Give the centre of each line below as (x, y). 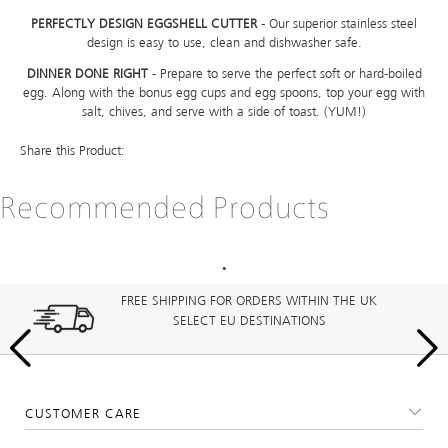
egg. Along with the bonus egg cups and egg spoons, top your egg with (224, 93)
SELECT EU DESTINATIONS (249, 321)
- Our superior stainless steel (337, 24)
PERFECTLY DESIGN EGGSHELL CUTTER (144, 24)
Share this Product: (72, 151)
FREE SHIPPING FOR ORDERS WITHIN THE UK (249, 301)
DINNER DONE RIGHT (87, 74)
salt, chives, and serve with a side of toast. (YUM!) (224, 112)
